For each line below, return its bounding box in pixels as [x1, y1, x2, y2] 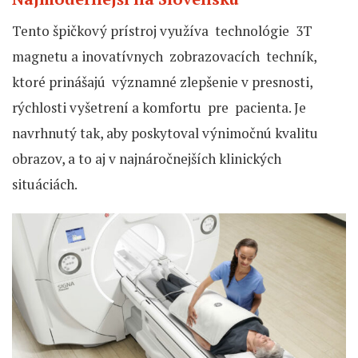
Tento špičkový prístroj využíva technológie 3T [12, 22, 312, 41]
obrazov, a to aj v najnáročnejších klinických [12, 149, 281, 169]
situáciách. [12, 175, 78, 194]
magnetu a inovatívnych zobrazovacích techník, [12, 47, 316, 66]
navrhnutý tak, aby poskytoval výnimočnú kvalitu [12, 124, 318, 143]
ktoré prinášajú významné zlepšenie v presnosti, [12, 73, 312, 92]
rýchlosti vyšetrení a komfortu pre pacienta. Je [12, 98, 306, 117]
